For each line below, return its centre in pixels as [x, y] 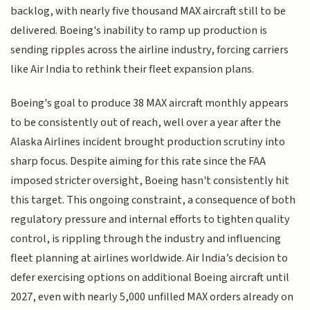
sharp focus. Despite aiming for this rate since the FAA [138, 161]
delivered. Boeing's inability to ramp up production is [139, 31]
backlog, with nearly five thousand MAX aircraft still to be [148, 11]
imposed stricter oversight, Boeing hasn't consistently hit [150, 180]
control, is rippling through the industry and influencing [146, 238]
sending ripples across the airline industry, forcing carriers [150, 50]
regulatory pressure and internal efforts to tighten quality [151, 219]
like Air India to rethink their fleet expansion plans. [133, 70]
